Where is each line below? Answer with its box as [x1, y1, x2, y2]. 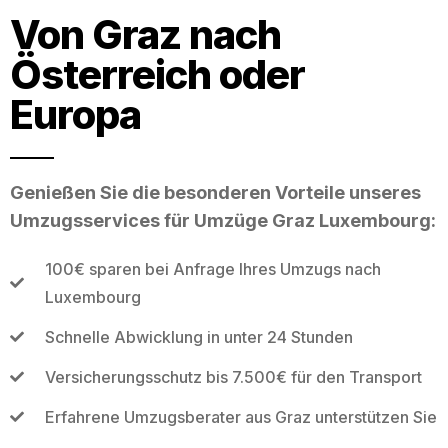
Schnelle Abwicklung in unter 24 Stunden [44, 326, 353, 347]
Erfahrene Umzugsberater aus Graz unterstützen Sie [44, 406, 437, 427]
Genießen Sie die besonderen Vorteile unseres [10, 181, 421, 203]
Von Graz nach [10, 9, 281, 59]
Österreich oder [10, 49, 305, 99]
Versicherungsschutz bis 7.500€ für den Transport [44, 366, 422, 387]
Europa [10, 89, 141, 139]
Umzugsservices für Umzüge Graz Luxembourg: [10, 209, 436, 231]
